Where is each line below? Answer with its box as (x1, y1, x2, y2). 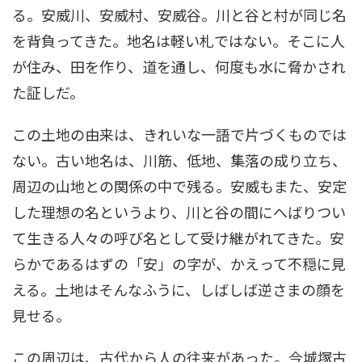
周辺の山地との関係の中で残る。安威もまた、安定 (12, 175, 347, 196)
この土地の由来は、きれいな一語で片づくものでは (12, 123, 347, 145)
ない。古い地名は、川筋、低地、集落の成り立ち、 (12, 149, 347, 170)
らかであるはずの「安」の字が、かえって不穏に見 (12, 252, 346, 274)
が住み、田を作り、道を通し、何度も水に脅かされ (12, 55, 346, 77)
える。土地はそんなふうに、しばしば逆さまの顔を (12, 278, 345, 300)
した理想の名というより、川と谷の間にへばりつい (12, 200, 346, 222)
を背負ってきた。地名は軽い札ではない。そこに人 (12, 29, 345, 51)
